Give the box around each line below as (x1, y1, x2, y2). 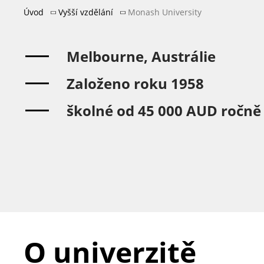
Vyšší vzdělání (58, 6, 113, 18)
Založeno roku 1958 (67, 74, 204, 93)
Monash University (128, 6, 202, 18)
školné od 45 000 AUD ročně (67, 101, 261, 120)
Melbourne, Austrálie (67, 47, 216, 66)
